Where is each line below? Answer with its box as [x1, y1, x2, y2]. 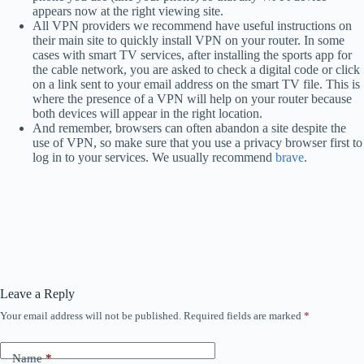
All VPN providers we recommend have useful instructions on [32, 19, 352, 33]
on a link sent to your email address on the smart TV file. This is [32, 77, 360, 92]
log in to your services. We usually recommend [32, 150, 275, 165]
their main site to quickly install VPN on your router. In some [32, 33, 344, 48]
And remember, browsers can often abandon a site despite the [32, 121, 346, 136]
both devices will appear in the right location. [32, 106, 262, 121]
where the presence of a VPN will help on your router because [32, 92, 352, 106]
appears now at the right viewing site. [32, 4, 223, 19]
